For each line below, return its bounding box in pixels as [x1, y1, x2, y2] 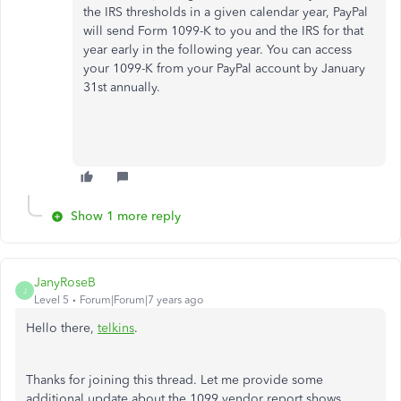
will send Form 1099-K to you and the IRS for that [83, 23, 363, 38]
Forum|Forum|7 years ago [80, 294, 203, 306]
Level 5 [34, 294, 69, 306]
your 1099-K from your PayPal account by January [83, 61, 365, 76]
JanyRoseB [34, 275, 96, 290]
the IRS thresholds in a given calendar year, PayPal [83, 4, 368, 20]
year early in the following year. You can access [83, 42, 352, 57]
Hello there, [26, 320, 98, 336]
